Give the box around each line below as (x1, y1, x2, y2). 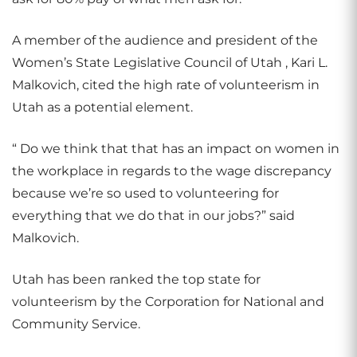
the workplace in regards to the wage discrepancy (12, 163, 331, 178)
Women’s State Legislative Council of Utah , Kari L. (12, 55, 328, 70)
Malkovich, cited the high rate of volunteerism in (12, 77, 320, 92)
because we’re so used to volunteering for (12, 186, 279, 201)
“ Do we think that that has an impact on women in (12, 141, 339, 156)
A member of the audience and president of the (12, 33, 318, 48)
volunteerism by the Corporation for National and (12, 294, 324, 309)
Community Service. (12, 316, 140, 331)
